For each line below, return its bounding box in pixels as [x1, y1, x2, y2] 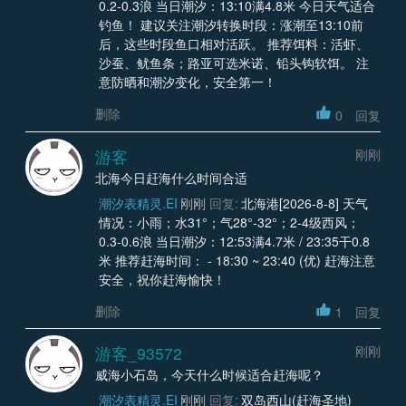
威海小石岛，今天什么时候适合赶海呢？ [95, 365, 324, 384]
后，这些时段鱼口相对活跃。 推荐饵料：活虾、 [98, 34, 369, 53]
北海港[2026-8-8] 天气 [241, 193, 368, 212]
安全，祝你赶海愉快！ [98, 269, 226, 288]
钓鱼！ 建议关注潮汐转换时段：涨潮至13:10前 [98, 15, 363, 34]
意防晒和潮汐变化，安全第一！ [98, 72, 276, 92]
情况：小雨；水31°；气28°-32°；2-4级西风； [98, 212, 360, 231]
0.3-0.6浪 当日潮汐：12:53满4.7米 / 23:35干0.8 [98, 231, 370, 250]
